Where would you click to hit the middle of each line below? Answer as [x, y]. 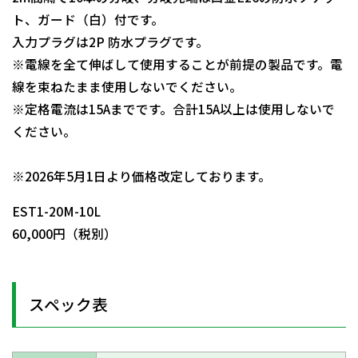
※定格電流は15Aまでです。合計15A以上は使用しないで [173, 109]
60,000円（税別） [64, 233]
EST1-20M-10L [56, 211]
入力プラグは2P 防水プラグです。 [110, 42]
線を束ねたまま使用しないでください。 [127, 87]
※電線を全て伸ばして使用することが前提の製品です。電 [177, 65]
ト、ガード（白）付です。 [88, 20]
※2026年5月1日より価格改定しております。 [141, 177]
